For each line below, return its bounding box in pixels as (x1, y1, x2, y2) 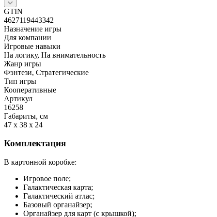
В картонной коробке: (4, 157, 77, 166)
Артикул (4, 94, 32, 103)
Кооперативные (4, 85, 56, 94)
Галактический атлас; (23, 191, 94, 200)
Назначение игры (4, 24, 62, 33)
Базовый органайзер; (23, 200, 92, 209)
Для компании (4, 33, 51, 42)
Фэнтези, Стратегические (4, 68, 89, 77)
